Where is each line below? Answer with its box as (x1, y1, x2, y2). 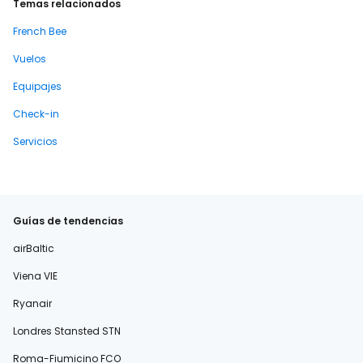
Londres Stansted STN (13, 324, 121, 338)
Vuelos (13, 52, 46, 66)
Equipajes (13, 79, 62, 93)
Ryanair (13, 297, 52, 310)
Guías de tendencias (13, 214, 123, 228)
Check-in (13, 107, 59, 121)
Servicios (13, 135, 58, 148)
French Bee (13, 24, 66, 38)
